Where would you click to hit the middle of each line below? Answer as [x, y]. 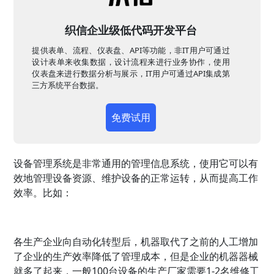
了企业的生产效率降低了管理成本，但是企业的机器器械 [136, 257]
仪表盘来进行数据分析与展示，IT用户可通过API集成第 [131, 74]
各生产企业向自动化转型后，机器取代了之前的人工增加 [136, 242]
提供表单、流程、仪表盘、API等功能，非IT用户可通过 [131, 50]
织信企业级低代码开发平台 [131, 30]
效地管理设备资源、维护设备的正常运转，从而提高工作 [136, 178]
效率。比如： [43, 193]
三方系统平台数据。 [68, 85]
